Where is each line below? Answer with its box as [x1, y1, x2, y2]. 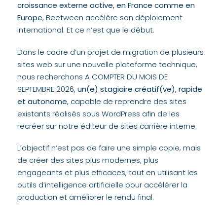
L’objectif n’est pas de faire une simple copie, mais [17, 143, 201, 153]
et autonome [17, 96, 67, 107]
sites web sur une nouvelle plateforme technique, [17, 59, 197, 70]
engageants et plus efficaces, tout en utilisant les [17, 167, 198, 178]
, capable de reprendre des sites [67, 96, 186, 107]
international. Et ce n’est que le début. [17, 25, 154, 35]
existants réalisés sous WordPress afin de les [17, 108, 180, 119]
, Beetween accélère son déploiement [42, 12, 183, 23]
